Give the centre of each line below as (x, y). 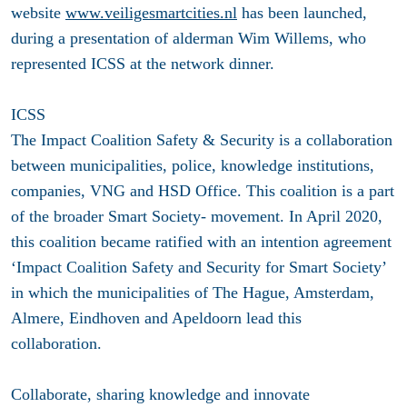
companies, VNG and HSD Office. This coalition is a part (203, 191)
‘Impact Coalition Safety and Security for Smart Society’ (199, 268)
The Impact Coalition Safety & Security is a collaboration (202, 140)
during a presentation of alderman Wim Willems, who (189, 39)
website (38, 13)
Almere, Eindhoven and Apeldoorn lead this (156, 318)
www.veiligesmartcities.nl (151, 13)
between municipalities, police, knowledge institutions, (193, 166)
